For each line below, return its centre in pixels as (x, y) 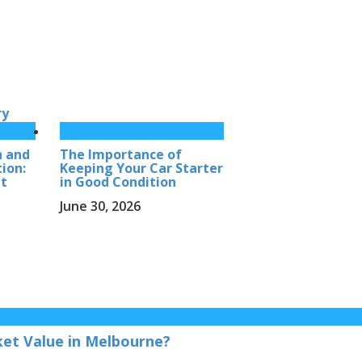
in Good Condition (118, 182)
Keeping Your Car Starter (141, 168)
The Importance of (120, 155)
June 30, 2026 (100, 206)
